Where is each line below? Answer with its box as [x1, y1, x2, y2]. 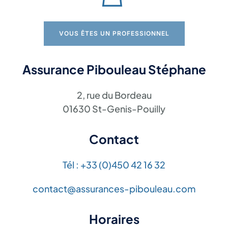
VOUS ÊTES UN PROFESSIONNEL [59, 30, 169, 37]
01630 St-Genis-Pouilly [63, 103, 165, 115]
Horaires [89, 211, 139, 226]
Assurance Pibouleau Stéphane [22, 62, 206, 77]
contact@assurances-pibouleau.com [33, 183, 195, 194]
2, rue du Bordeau [76, 89, 152, 101]
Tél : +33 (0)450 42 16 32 [63, 159, 165, 170]
